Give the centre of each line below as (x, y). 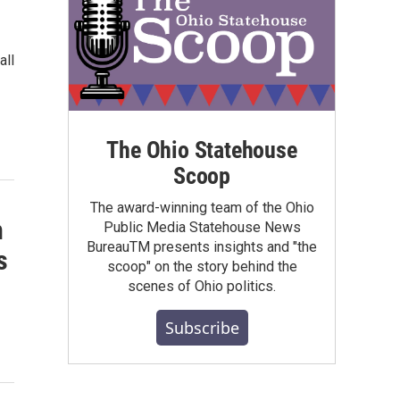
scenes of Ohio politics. (202, 286)
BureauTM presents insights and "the (202, 246)
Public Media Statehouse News (202, 227)
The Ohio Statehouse (202, 150)
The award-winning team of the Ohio (202, 207)
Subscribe (202, 327)
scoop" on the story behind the (202, 266)
